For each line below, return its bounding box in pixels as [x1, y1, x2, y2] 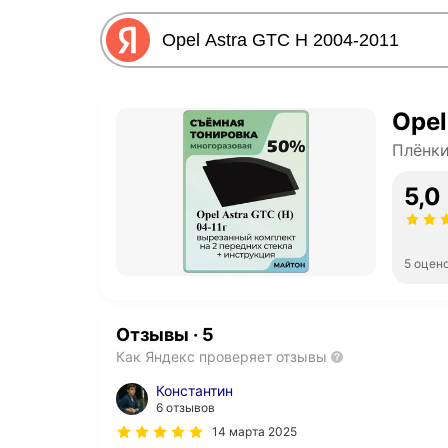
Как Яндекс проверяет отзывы [116, 348, 327, 365]
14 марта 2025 [212, 424, 297, 439]
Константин [156, 382, 233, 399]
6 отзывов [156, 400, 215, 415]
